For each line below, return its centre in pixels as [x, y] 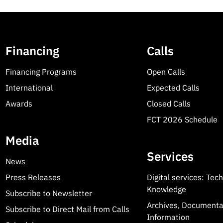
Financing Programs [41, 72]
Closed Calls [169, 104]
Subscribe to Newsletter [49, 193]
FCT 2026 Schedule [182, 120]
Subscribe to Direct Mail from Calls [67, 209]
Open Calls [166, 72]
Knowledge [167, 189]
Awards [19, 104]
